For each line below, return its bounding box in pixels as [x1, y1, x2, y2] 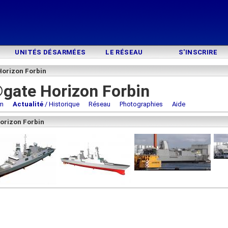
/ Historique [43, 100, 79, 108]
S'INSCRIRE [179, 48, 217, 56]
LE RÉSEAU [105, 48, 143, 56]
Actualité [13, 100, 43, 108]
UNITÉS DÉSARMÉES [15, 48, 86, 56]
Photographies [120, 100, 163, 108]
